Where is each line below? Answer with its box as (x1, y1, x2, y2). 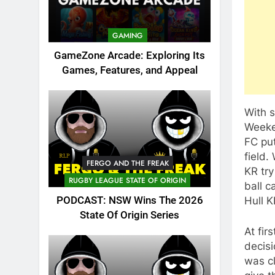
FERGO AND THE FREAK (86, 158, 169, 169)
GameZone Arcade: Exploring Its (54, 49, 205, 61)
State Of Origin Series (80, 209, 179, 222)
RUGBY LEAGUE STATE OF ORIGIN (69, 175, 186, 187)
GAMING (112, 29, 143, 41)
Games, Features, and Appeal (61, 64, 198, 76)
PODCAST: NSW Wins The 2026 (56, 195, 203, 207)
